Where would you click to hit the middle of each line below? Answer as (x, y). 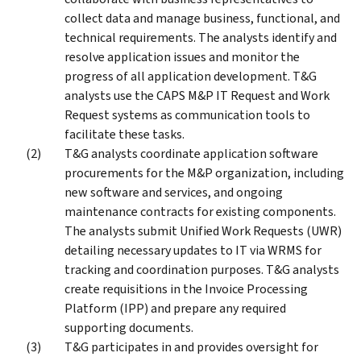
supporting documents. (129, 327)
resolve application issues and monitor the (182, 56)
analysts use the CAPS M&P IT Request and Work (197, 95)
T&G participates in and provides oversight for (191, 346)
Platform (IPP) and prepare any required (175, 308)
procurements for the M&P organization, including (204, 172)
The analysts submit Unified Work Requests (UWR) (203, 230)
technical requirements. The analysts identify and (201, 37)
